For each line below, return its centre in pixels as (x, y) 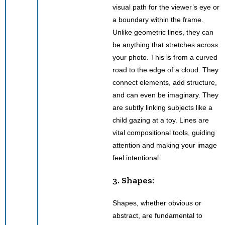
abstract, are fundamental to (157, 215)
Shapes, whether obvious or (157, 203)
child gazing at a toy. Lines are (161, 120)
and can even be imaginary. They (165, 95)
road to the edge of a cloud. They (165, 70)
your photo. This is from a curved (165, 57)
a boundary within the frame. (158, 19)
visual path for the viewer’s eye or (166, 7)
